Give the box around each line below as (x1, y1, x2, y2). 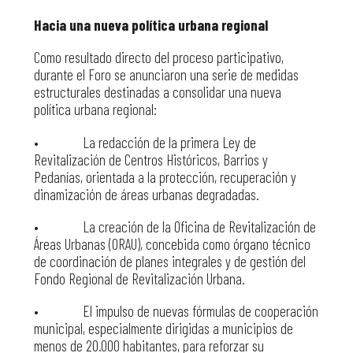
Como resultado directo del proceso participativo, (33, 48, 284, 67)
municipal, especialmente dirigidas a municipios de (33, 318, 293, 337)
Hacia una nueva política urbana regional (33, 16, 268, 35)
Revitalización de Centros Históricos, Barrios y (33, 150, 268, 169)
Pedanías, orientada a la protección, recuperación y (33, 167, 296, 186)
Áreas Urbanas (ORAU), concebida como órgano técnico (33, 234, 310, 253)
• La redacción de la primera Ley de (33, 132, 256, 151)
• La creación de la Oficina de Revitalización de (33, 217, 316, 236)
